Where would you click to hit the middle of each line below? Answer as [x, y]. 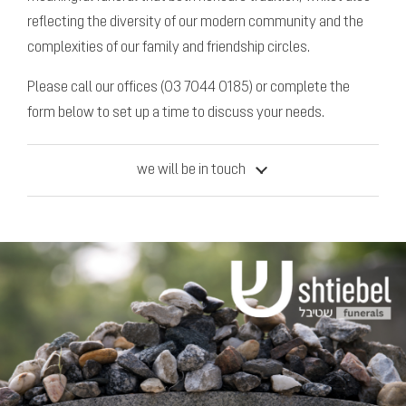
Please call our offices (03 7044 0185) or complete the [188, 87]
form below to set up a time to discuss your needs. [176, 113]
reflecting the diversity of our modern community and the [195, 22]
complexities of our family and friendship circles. [169, 48]
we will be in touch [192, 170]
